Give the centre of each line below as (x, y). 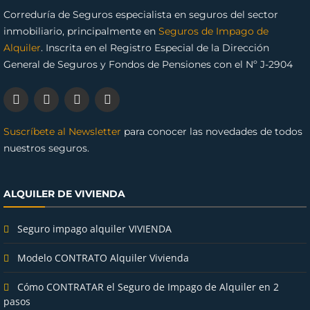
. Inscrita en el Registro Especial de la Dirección (155, 47)
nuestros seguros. (46, 148)
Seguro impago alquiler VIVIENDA (94, 228)
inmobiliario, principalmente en (81, 31)
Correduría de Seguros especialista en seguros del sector (141, 14)
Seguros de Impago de (213, 31)
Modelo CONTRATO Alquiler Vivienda (103, 257)
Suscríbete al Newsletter (62, 131)
